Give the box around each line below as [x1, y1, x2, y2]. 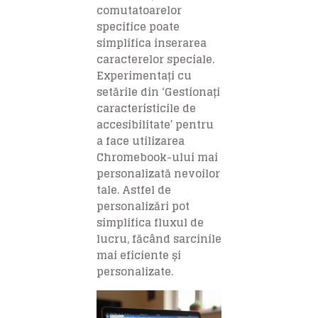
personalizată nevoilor [97, 164, 220, 184]
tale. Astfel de [97, 180, 171, 200]
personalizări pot [97, 197, 190, 216]
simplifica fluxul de [97, 213, 204, 233]
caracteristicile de [97, 99, 196, 119]
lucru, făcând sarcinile [97, 229, 221, 249]
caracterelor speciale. [97, 50, 214, 70]
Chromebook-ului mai [97, 148, 218, 168]
